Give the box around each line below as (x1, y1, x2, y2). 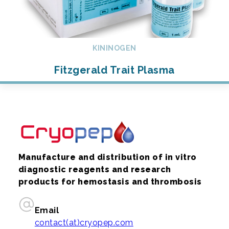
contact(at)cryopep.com (34, 217, 133, 227)
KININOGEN (93, 44, 136, 53)
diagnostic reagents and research (18, 164, 171, 174)
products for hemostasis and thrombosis (18, 176, 202, 187)
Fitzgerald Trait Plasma (54, 64, 175, 77)
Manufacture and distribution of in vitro (18, 152, 197, 162)
